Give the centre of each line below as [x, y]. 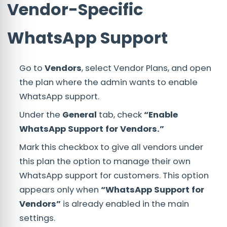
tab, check [120, 115]
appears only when [60, 190]
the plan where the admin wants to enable [108, 83]
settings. [37, 218]
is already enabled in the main [125, 204]
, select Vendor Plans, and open [146, 68]
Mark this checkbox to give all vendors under [111, 147]
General [80, 115]
